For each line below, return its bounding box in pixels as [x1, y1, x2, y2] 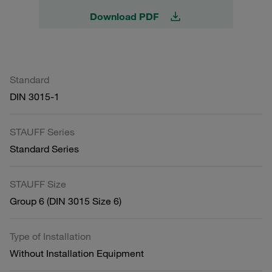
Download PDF [89, 10, 158, 22]
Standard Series [10, 142, 79, 155]
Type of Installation [10, 229, 91, 242]
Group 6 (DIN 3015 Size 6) [10, 194, 121, 207]
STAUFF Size [10, 177, 66, 190]
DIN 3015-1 [10, 90, 59, 103]
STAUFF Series [10, 125, 75, 138]
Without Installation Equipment [10, 246, 144, 259]
